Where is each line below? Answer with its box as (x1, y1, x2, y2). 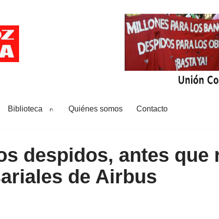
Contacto (136, 105, 168, 113)
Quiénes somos (68, 105, 123, 113)
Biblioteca (8, 105, 43, 113)
